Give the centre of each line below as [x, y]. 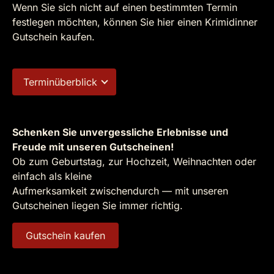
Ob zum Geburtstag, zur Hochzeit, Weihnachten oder [134, 161]
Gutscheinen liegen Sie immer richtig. [98, 206]
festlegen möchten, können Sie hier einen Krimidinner [135, 22]
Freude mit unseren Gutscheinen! [93, 147]
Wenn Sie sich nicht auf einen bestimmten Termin [125, 7]
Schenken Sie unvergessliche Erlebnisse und [120, 132]
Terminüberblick [60, 82]
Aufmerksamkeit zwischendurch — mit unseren [120, 191]
